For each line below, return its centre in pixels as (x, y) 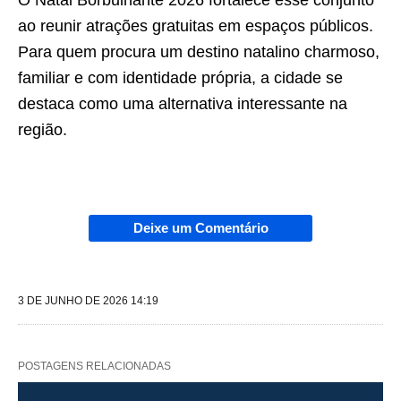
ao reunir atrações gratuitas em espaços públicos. (196, 26)
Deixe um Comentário (200, 228)
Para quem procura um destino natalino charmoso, (199, 52)
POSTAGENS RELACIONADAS (94, 367)
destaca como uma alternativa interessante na (183, 104)
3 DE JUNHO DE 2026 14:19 (88, 301)
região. (43, 130)
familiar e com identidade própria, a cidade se (180, 78)
